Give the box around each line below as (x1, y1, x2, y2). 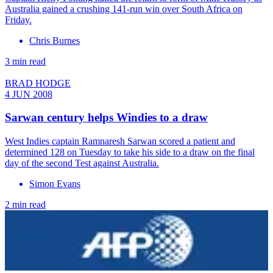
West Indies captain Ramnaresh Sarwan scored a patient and (5, 135, 235, 146)
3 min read (5, 55, 46, 66)
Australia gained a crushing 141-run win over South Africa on (5, 3, 243, 14)
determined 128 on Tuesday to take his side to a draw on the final (5, 146, 255, 157)
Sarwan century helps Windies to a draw (5, 111, 208, 124)
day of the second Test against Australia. (5, 157, 159, 168)
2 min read (5, 199, 46, 210)
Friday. (5, 14, 32, 25)
